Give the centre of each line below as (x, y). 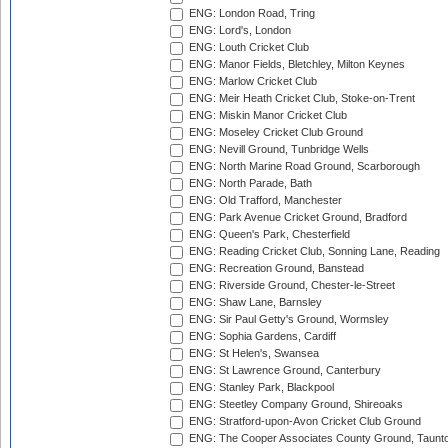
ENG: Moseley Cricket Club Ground (274, 132)
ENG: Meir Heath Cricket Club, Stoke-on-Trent (300, 98)
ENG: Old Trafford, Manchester (264, 200)
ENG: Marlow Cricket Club (251, 81)
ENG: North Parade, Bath (249, 183)
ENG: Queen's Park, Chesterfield (268, 234)
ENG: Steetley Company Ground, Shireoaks (294, 404)
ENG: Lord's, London (238, 30)
